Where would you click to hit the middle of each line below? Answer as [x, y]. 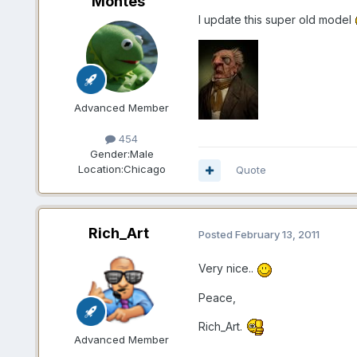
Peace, [217, 297]
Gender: [110, 154]
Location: [100, 169]
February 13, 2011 [277, 234]
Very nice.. [227, 269]
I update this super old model [276, 20]
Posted [216, 234]
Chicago [144, 169]
